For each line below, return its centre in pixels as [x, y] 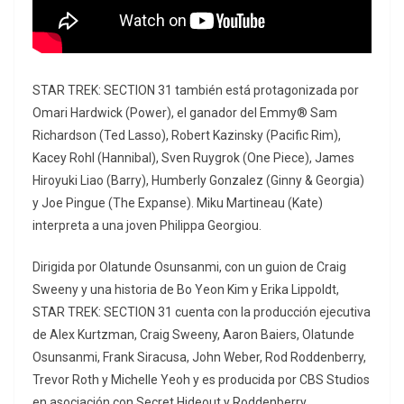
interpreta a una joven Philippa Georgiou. [147, 226]
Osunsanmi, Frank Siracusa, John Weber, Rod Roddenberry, [199, 358]
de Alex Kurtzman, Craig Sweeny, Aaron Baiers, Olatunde [193, 335]
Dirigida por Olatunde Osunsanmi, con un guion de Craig [189, 267]
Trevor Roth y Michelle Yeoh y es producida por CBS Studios [201, 380]
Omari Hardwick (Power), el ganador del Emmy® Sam [185, 113]
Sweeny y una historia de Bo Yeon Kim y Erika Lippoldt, [186, 290]
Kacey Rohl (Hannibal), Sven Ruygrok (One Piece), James [193, 158]
